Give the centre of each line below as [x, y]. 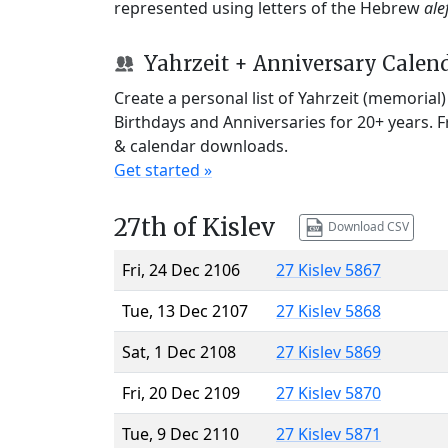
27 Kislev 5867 [328, 269]
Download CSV [366, 226]
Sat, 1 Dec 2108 [179, 351]
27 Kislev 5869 [328, 351]
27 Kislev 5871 [328, 433]
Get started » [163, 169]
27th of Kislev [194, 227]
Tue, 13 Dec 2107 [185, 310]
